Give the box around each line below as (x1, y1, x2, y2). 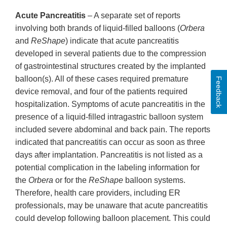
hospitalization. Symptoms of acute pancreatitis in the (15, 100, 205, 109)
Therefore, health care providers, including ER (15, 188, 180, 198)
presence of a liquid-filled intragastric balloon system (15, 112, 203, 122)
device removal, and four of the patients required (15, 87, 187, 96)
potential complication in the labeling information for (15, 163, 200, 172)
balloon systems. (123, 176, 185, 185)
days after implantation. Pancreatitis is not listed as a (15, 150, 203, 160)
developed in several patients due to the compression (15, 49, 206, 58)
